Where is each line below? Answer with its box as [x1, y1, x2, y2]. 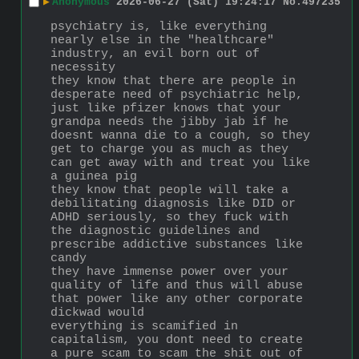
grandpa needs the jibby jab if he [50, 115, 288, 129]
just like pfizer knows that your [50, 101, 281, 115]
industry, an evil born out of [50, 46, 260, 61]
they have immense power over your [50, 264, 288, 279]
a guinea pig [50, 169, 137, 184]
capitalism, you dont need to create [50, 333, 303, 347]
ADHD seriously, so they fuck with [50, 210, 288, 224]
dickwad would [50, 305, 144, 320]
